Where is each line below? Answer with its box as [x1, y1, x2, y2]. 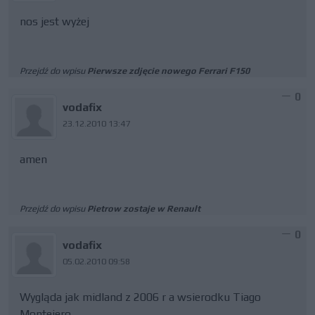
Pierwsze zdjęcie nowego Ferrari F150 [87, 65, 250, 76]
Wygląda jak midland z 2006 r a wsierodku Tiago [20, 290, 261, 304]
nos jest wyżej [20, 15, 89, 28]
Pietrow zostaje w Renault [87, 203, 200, 214]
